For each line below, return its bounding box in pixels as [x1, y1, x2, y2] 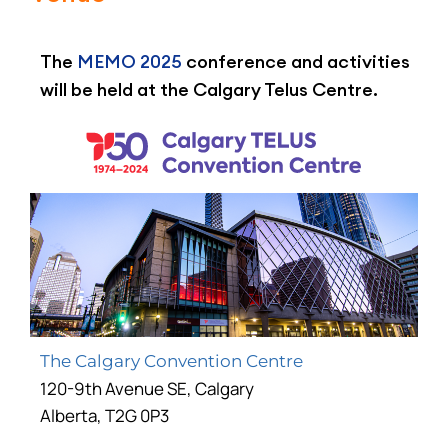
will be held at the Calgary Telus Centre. [40, 78, 378, 102]
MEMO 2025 [77, 50, 186, 74]
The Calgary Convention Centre [40, 351, 303, 372]
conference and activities [186, 50, 410, 74]
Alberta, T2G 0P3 [40, 404, 172, 428]
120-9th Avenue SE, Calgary [40, 377, 257, 401]
